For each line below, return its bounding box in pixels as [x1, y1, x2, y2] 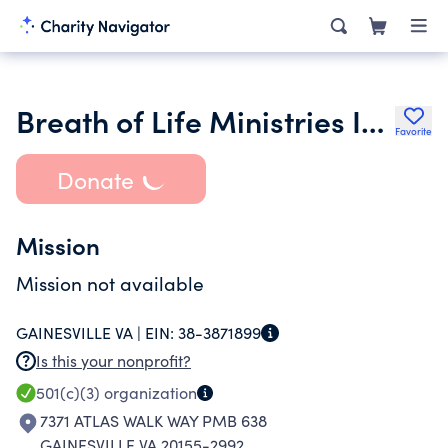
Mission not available [16, 270, 204, 296]
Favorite [395, 124, 432, 138]
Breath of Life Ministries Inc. [361, 99, 384, 141]
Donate [56, 163, 134, 195]
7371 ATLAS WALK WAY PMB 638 [40, 410, 267, 431]
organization [100, 382, 197, 403]
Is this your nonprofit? [36, 350, 191, 371]
